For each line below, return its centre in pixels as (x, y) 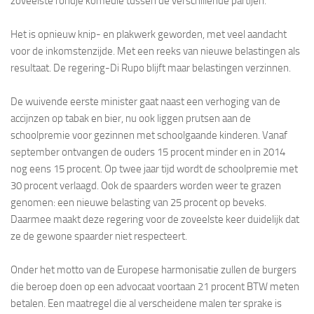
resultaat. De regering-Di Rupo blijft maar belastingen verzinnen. (151, 68)
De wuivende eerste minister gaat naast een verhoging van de (145, 101)
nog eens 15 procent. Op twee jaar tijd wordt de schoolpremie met (154, 169)
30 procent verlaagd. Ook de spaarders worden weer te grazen (146, 185)
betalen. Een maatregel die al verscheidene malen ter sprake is (146, 303)
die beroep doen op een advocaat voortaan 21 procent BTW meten (155, 286)
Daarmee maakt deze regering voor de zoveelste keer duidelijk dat (155, 219)
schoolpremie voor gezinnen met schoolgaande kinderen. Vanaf (149, 135)
